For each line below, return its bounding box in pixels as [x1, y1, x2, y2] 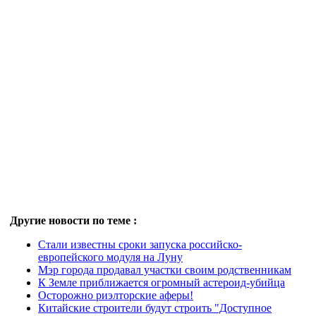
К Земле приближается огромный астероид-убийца [38, 276, 285, 288]
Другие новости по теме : [10, 214, 137, 226]
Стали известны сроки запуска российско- [38, 238, 242, 250]
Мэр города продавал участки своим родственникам [38, 264, 291, 276]
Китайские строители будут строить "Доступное [38, 302, 272, 314]
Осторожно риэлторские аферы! [38, 289, 193, 301]
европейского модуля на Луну [38, 251, 183, 263]
